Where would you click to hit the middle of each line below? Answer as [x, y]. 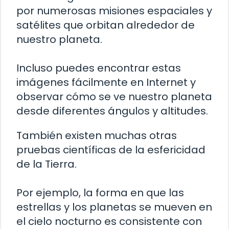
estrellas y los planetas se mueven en [114, 207]
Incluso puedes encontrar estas [99, 68]
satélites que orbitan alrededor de [106, 25]
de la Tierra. [47, 164]
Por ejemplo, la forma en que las [100, 192]
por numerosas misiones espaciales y [114, 10]
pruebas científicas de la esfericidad [111, 150]
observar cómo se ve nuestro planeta [114, 96]
